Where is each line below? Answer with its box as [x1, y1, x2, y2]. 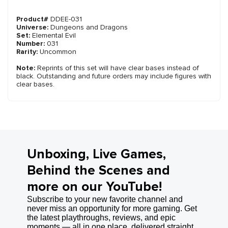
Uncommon [40, 47, 76, 56]
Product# [16, 15, 50, 24]
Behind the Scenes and [26, 162, 170, 179]
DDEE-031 [50, 15, 82, 24]
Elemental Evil [30, 31, 76, 40]
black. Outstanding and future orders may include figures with [16, 72, 211, 81]
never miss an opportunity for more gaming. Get [26, 204, 197, 213]
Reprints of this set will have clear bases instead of [35, 64, 199, 73]
